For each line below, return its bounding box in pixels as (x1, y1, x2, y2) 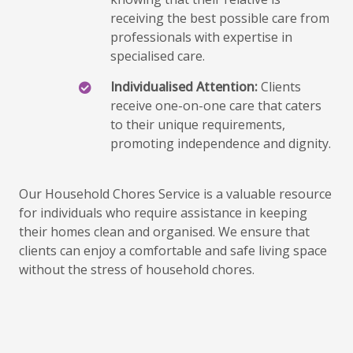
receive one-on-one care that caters (110, 97, 321, 114)
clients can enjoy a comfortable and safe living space (19, 242, 327, 259)
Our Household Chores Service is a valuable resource (19, 185, 332, 203)
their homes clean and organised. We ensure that (19, 223, 310, 240)
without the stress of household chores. (19, 261, 255, 278)
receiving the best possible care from (110, 9, 329, 27)
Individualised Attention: (110, 78, 258, 95)
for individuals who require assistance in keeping (19, 204, 307, 221)
